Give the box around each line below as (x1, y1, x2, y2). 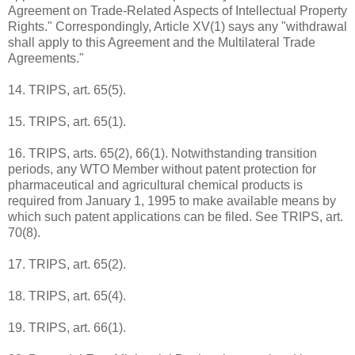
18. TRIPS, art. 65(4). (8, 289, 126, 303)
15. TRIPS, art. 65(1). (8, 115, 126, 128)
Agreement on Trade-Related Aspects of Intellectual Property (8, 4, 347, 17)
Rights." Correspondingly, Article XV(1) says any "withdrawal (8, 20, 347, 33)
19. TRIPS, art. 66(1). (8, 321, 126, 334)
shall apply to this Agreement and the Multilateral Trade (8, 36, 315, 49)
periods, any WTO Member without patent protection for (8, 162, 316, 176)
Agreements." (8, 52, 84, 65)
